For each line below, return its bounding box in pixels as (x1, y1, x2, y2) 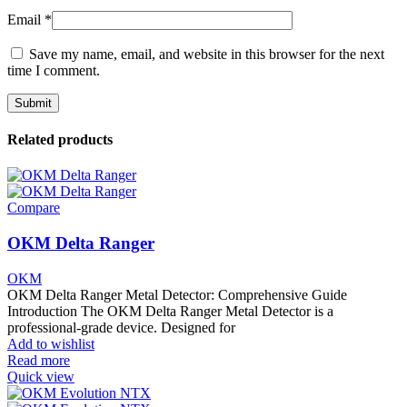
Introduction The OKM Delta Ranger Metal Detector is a (7, 303, 333, 319)
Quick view (7, 368, 74, 384)
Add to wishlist (7, 335, 94, 352)
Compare (7, 200, 60, 216)
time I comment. (7, 62, 100, 78)
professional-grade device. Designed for (7, 319, 235, 335)
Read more (7, 352, 70, 368)
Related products (7, 132, 113, 148)
